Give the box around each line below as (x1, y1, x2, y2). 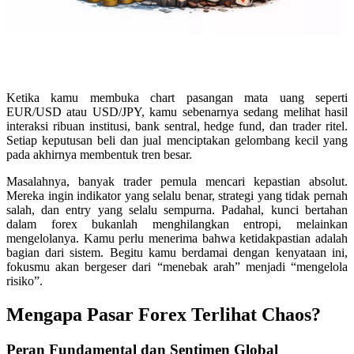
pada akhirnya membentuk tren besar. (6, 148, 192, 162)
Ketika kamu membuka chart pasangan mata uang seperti (6, 91, 348, 105)
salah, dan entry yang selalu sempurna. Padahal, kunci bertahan (6, 203, 348, 217)
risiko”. (6, 274, 43, 288)
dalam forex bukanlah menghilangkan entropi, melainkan (6, 217, 348, 232)
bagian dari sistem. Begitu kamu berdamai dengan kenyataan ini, (6, 246, 348, 260)
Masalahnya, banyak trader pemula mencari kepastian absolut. (6, 175, 348, 189)
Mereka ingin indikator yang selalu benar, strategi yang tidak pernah (6, 189, 348, 203)
